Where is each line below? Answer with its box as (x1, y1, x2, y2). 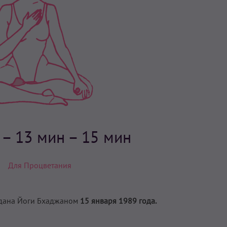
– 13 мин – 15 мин (1, 126, 131, 148)
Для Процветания (8, 160, 71, 171)
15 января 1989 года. (80, 196, 158, 206)
